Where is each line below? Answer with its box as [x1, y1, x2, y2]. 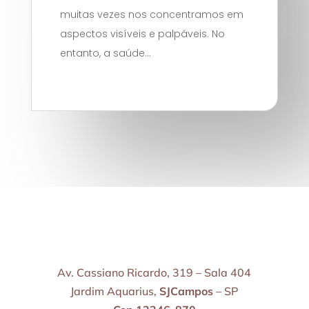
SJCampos [159, 284, 214, 299]
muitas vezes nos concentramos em [60, 8, 244, 22]
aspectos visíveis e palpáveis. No [60, 27, 226, 41]
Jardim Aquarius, [70, 284, 160, 299]
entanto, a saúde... [60, 46, 152, 61]
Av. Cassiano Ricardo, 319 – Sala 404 [57, 266, 252, 280]
